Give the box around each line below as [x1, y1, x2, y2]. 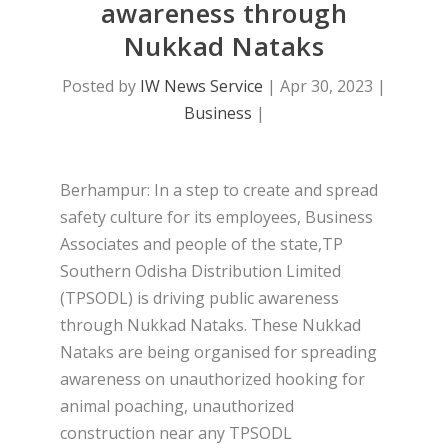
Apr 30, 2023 [280, 75, 373, 98]
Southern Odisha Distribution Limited [60, 260, 341, 283]
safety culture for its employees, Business [60, 206, 373, 229]
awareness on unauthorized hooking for [60, 368, 365, 391]
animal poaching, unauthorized [60, 395, 294, 418]
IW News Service [140, 75, 263, 98]
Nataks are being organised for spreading [60, 341, 377, 364]
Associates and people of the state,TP [60, 233, 343, 256]
